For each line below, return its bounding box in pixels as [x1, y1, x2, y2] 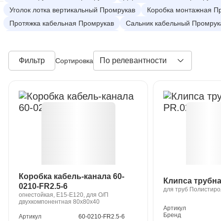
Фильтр [19, 56, 45, 65]
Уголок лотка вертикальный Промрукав [9, 5, 135, 14]
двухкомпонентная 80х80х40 [19, 198, 100, 205]
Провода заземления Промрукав [9, 32, 115, 40]
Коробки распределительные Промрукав [9, 45, 142, 54]
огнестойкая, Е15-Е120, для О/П [19, 191, 109, 198]
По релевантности [100, 56, 167, 65]
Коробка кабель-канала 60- [19, 172, 124, 181]
